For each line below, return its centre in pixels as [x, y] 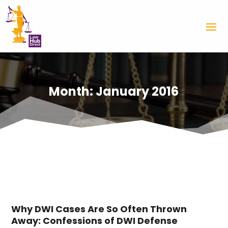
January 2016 [137, 92]
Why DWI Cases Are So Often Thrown [99, 209]
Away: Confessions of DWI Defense [95, 220]
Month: [73, 92]
